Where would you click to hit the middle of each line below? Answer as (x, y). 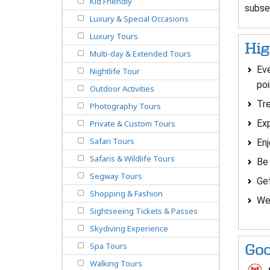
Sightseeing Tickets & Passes (144, 211)
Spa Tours (108, 246)
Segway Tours (116, 176)
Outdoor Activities (122, 89)
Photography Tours (125, 106)
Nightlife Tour (115, 71)
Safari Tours (112, 141)
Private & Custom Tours (133, 124)
